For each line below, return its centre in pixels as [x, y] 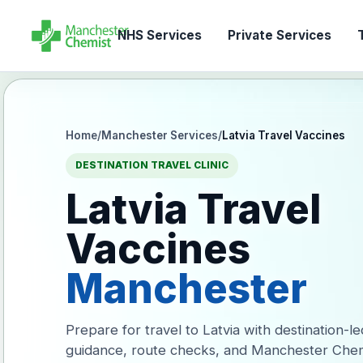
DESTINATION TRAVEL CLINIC [152, 165]
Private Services [279, 35]
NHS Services [159, 35]
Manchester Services [160, 135]
